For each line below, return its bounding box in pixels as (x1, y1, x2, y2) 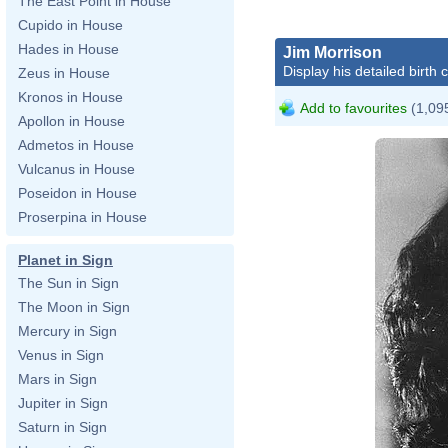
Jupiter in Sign (18, 395, 108, 411)
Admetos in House (18, 137, 134, 153)
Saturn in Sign (18, 419, 107, 435)
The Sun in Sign (18, 275, 119, 291)
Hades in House (18, 41, 119, 57)
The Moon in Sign (18, 299, 130, 315)
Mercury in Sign (18, 323, 117, 339)
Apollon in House (18, 113, 125, 129)
